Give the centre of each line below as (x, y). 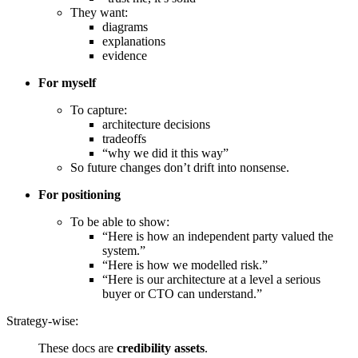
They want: (99, 13)
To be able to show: (120, 222)
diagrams (125, 27)
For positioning (80, 195)
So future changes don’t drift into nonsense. (180, 168)
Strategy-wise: (42, 321)
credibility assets (161, 348)
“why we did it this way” (165, 153)
